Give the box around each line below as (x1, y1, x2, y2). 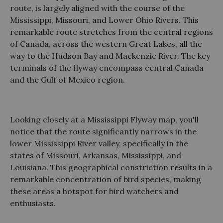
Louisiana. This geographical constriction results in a (10, 162, 212, 172)
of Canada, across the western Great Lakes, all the (10, 38, 202, 49)
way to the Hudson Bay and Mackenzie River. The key (10, 50, 210, 61)
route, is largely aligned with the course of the (10, 2, 185, 13)
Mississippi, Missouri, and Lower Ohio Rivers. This (10, 14, 199, 25)
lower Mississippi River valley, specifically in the (10, 138, 188, 148)
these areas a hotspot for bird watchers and (10, 186, 179, 196)
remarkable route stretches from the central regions (10, 26, 213, 37)
